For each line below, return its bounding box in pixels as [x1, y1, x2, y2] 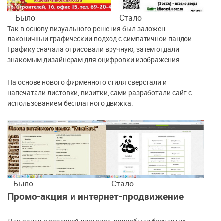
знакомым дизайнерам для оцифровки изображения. [7, 55, 182, 65]
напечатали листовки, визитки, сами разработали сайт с [7, 88, 192, 98]
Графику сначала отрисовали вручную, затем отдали [7, 44, 179, 54]
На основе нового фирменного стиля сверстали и [7, 77, 167, 87]
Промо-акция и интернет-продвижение [7, 190, 184, 203]
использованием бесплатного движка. [7, 98, 133, 108]
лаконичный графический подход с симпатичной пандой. [7, 34, 194, 44]
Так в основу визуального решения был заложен [7, 24, 165, 34]
